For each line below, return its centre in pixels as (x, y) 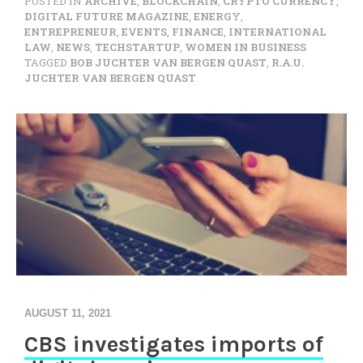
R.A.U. (288, 62)
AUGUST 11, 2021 (68, 313)
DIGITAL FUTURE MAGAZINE (107, 16)
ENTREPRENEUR (70, 32)
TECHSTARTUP (137, 47)
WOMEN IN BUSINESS (246, 47)
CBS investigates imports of (174, 344)
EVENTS (144, 32)
